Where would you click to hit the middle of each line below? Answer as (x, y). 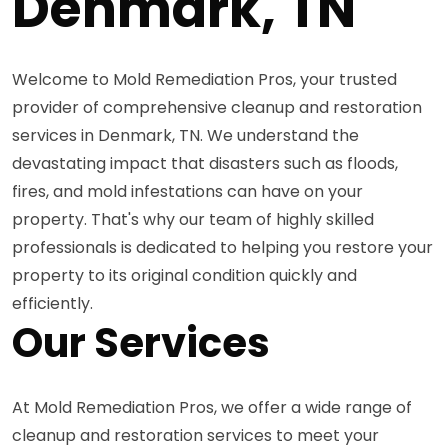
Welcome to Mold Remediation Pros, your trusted (204, 79)
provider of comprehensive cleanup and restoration (217, 107)
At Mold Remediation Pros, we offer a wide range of (212, 407)
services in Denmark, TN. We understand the (185, 135)
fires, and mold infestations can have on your (187, 191)
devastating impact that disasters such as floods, (205, 163)
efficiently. (52, 303)
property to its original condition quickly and (184, 275)
